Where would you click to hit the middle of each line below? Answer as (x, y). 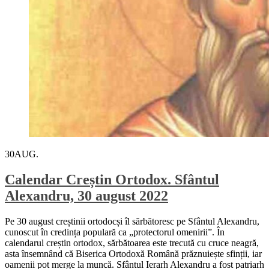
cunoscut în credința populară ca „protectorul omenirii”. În (115, 232)
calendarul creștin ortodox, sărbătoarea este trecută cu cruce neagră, (132, 243)
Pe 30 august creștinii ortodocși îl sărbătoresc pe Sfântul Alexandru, (132, 221)
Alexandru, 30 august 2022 (86, 195)
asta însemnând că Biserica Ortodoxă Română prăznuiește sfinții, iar (133, 253)
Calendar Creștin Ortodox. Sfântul (112, 179)
